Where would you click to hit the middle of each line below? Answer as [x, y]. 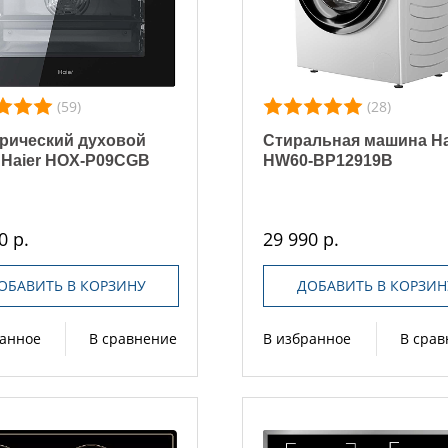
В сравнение [133, 338]
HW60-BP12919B [328, 160]
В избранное [307, 338]
